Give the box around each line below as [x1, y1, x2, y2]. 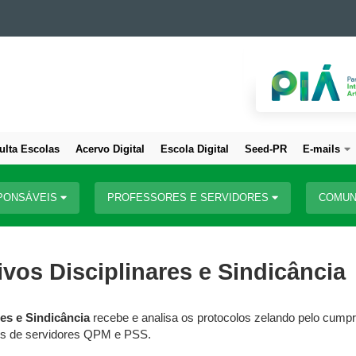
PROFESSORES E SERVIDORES [107, 191, 272, 203]
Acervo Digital [75, 143, 145, 155]
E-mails [303, 143, 340, 155]
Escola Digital [161, 143, 229, 155]
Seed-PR [245, 143, 287, 155]
